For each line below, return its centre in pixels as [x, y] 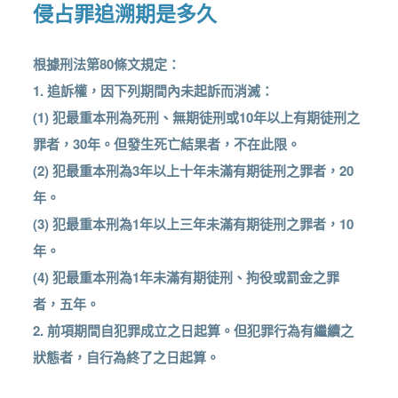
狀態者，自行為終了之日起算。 [127, 358]
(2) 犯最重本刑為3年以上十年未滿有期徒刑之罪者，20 [194, 171]
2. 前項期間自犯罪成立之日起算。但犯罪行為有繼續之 [194, 331]
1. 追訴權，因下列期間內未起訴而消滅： [154, 91]
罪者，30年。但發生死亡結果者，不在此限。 [167, 144]
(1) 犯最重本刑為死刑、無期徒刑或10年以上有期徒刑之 [197, 118]
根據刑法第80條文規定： [107, 64]
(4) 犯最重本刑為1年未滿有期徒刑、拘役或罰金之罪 [187, 278]
